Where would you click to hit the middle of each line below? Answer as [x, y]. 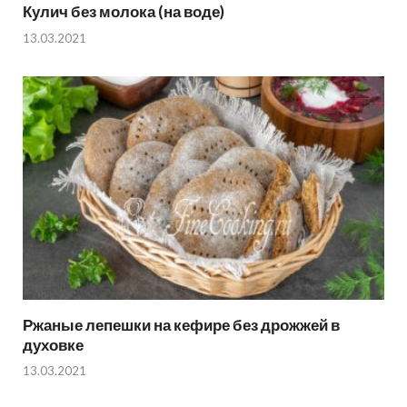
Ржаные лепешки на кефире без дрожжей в [181, 324]
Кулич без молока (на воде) [124, 12]
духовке [53, 344]
